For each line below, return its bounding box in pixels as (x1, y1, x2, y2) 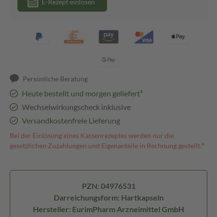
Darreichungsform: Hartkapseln (53, 193, 164, 202)
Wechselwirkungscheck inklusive (21, 102, 131, 111)
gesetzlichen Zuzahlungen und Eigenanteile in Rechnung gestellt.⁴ (10, 141, 204, 150)
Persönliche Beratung (23, 75, 88, 83)
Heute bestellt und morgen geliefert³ (21, 89, 142, 98)
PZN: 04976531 (81, 181, 136, 190)
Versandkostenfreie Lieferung (21, 116, 120, 125)
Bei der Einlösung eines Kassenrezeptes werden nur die (10, 131, 174, 139)
